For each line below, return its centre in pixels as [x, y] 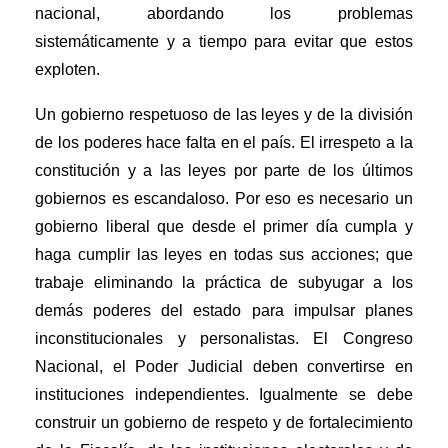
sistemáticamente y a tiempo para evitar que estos [224, 42]
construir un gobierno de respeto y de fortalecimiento [224, 423]
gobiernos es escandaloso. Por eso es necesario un [224, 199]
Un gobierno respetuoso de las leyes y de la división [224, 115]
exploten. [68, 70]
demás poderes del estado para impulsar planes [224, 311]
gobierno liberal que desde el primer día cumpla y [224, 227]
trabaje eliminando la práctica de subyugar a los [224, 283]
